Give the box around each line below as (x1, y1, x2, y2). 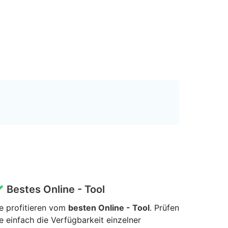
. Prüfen (149, 203, 179, 213)
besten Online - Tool (68, 203, 150, 213)
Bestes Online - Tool (4, 183, 105, 196)
